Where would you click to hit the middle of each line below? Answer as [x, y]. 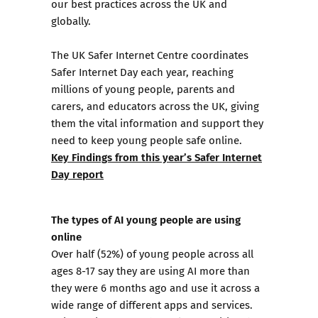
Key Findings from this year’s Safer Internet [157, 157]
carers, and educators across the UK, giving [155, 106]
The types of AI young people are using [146, 219]
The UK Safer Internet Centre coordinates [150, 55]
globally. [72, 21]
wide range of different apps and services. [152, 305]
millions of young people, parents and [143, 89]
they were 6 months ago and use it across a [155, 287]
